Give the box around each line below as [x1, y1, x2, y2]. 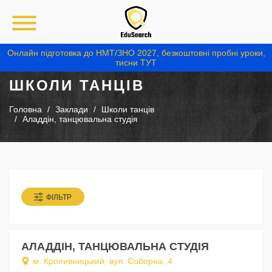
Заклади [55, 104, 88, 115]
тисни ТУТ [115, 58, 157, 67]
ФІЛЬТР [46, 193, 72, 202]
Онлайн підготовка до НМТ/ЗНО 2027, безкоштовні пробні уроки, [7, 48, 265, 58]
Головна [9, 104, 42, 115]
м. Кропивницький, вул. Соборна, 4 [33, 256, 172, 267]
